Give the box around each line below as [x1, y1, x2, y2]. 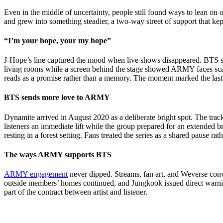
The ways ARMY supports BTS [4, 150, 111, 159]
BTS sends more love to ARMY [4, 93, 110, 102]
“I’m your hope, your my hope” [4, 36, 111, 45]
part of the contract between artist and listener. [4, 188, 147, 197]
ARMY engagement [4, 170, 68, 179]
